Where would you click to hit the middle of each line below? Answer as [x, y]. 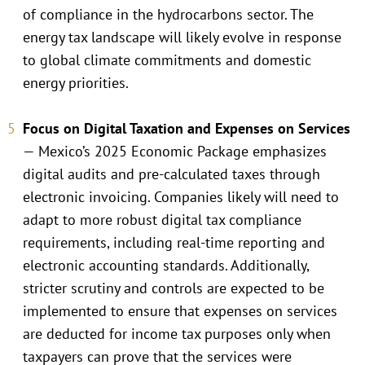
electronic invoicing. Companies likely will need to [181, 196]
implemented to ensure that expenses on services [180, 310]
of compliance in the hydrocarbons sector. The [168, 14]
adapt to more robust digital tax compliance [162, 219]
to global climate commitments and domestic [167, 59]
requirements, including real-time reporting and [174, 242]
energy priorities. [76, 82]
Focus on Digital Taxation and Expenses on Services [187, 128]
